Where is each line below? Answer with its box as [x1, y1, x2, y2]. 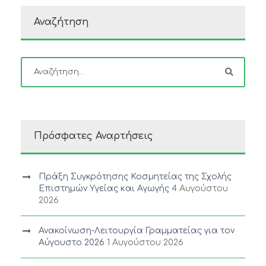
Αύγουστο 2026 [39, 237, 104, 247]
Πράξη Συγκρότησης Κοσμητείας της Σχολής [39, 172, 232, 181]
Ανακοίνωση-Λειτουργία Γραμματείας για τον [39, 226, 235, 235]
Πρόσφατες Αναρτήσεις [34, 130, 153, 141]
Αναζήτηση [34, 16, 88, 27]
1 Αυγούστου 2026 [107, 237, 183, 247]
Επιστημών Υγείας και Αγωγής [39, 183, 169, 193]
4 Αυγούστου [172, 183, 228, 193]
